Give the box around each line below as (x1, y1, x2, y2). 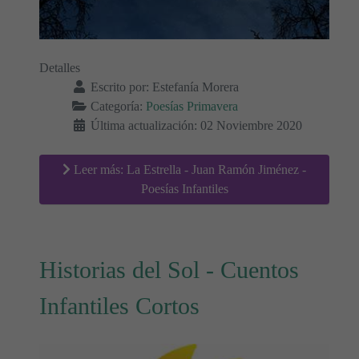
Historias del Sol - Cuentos (39, 256, 299, 284)
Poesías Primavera (146, 99, 238, 113)
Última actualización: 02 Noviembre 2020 (91, 118, 302, 132)
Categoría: (87, 99, 146, 113)
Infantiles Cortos (39, 292, 200, 320)
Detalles (39, 60, 80, 75)
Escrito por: (87, 79, 152, 94)
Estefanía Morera (152, 79, 239, 94)
